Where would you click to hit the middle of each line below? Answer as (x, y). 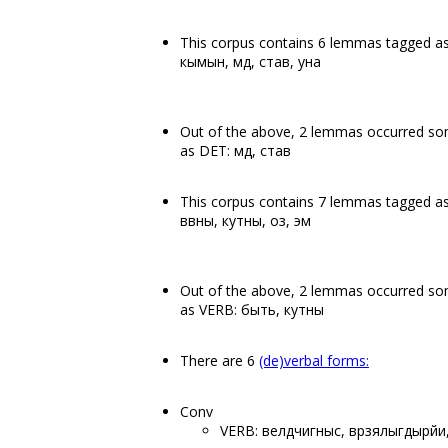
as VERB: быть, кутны (252, 309)
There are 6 (219, 360)
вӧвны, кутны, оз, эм (245, 220)
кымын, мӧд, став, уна (250, 61)
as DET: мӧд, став (235, 150)
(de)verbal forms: (314, 360)
